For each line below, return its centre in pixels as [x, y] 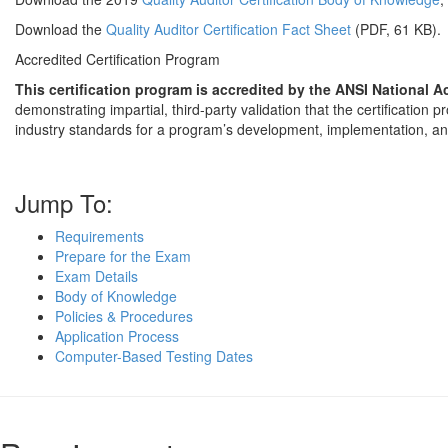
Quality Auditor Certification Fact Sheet [228, 28]
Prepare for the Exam [123, 255]
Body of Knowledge [116, 295]
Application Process [117, 335]
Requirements [99, 235]
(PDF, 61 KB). [396, 28]
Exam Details [96, 275]
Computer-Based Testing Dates [154, 355]
